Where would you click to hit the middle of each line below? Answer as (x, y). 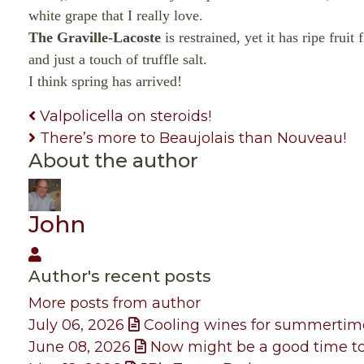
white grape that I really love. (116, 15)
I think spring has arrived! (105, 81)
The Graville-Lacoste (95, 37)
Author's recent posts (120, 276)
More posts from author (115, 303)
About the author (113, 160)
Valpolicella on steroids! (123, 116)
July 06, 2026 (76, 325)
